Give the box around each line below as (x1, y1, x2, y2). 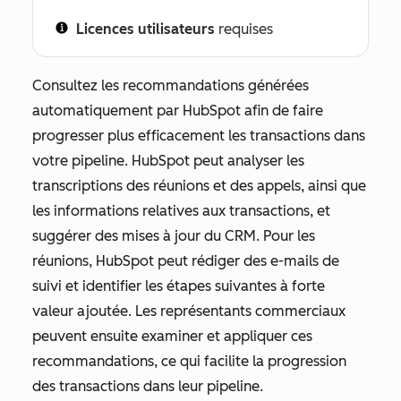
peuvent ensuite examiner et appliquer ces (32, 328, 312, 345)
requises (215, 21, 273, 38)
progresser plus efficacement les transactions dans (32, 127, 365, 144)
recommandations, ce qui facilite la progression (32, 353, 346, 370)
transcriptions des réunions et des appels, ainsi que (32, 177, 366, 194)
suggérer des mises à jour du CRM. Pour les (32, 227, 315, 244)
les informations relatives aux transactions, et (32, 202, 330, 219)
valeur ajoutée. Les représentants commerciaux (32, 303, 346, 320)
